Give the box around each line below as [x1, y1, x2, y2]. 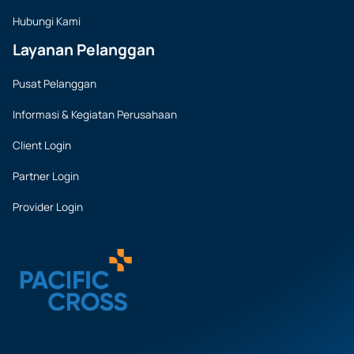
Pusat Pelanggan [13, 76, 96, 91]
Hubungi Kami [13, 13, 81, 28]
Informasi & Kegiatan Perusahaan [13, 107, 177, 122]
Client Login [13, 137, 71, 153]
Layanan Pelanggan [13, 39, 155, 60]
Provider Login [13, 199, 83, 214]
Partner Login [13, 168, 79, 183]
